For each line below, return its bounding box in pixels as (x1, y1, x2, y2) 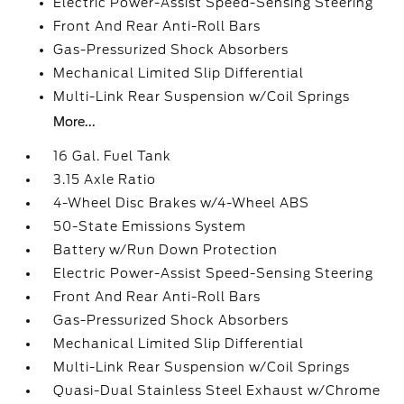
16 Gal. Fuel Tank (53, 149, 172, 163)
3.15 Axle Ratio (53, 172, 157, 187)
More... (53, 115, 96, 129)
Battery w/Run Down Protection (53, 243, 279, 257)
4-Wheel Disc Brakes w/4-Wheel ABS (53, 196, 310, 210)
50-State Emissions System (53, 219, 247, 234)
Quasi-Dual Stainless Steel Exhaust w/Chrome (53, 383, 381, 398)
